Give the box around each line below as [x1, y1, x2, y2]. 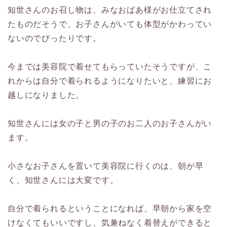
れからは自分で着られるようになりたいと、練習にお [8, 77, 212, 85]
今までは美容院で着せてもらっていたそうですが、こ [8, 62, 212, 71]
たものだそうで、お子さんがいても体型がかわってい [8, 20, 212, 28]
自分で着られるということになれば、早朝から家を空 [8, 204, 212, 213]
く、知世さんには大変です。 [8, 176, 119, 184]
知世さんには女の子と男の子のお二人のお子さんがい [8, 119, 212, 128]
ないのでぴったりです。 [8, 34, 101, 43]
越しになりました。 [8, 91, 85, 99]
